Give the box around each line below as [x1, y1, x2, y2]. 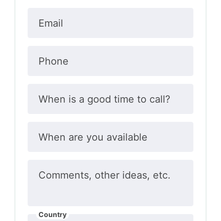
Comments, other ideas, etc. [38, 169, 171, 181]
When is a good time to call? [38, 93, 170, 105]
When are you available [38, 131, 147, 143]
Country [38, 210, 67, 219]
